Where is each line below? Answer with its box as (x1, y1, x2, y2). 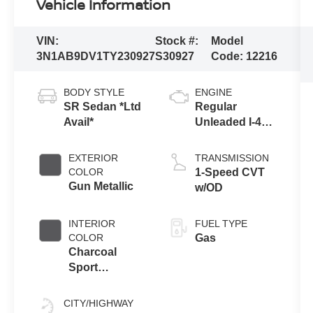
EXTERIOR (68, 152, 119, 163)
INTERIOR (68, 217, 116, 229)
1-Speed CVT (194, 166, 265, 178)
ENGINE (194, 86, 232, 98)
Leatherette (68, 276, 129, 289)
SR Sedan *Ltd (64, 100, 142, 112)
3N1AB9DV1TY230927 (36, 50, 156, 62)
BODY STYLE (64, 86, 125, 98)
